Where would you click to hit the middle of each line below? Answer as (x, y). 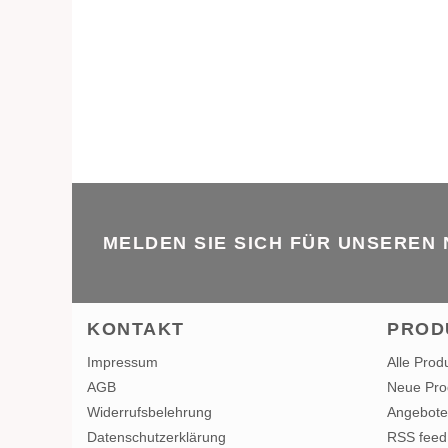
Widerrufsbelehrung (149, 412)
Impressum (122, 362)
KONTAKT (136, 329)
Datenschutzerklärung (156, 437)
